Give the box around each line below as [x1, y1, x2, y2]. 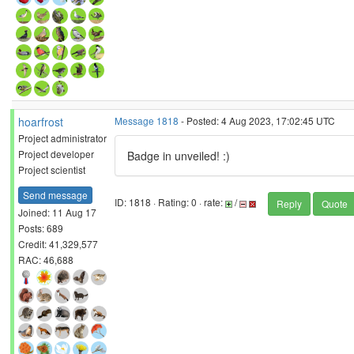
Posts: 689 [18, 220, 63, 235]
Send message [23, 187, 88, 201]
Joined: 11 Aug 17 [18, 205, 96, 219]
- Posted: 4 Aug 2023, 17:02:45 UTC [179, 114, 335, 127]
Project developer [18, 147, 94, 160]
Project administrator [18, 131, 107, 145]
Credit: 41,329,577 [18, 236, 98, 250]
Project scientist [18, 163, 85, 176]
